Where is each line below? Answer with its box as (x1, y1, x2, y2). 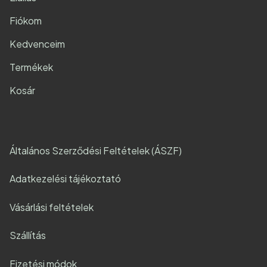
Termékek (10, 60, 53, 73)
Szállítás (10, 229, 46, 242)
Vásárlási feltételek (10, 200, 94, 213)
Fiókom (10, 14, 42, 27)
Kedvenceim (10, 37, 65, 50)
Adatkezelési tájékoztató (10, 172, 121, 185)
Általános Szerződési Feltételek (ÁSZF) (10, 144, 182, 157)
